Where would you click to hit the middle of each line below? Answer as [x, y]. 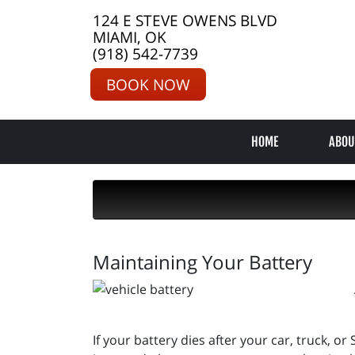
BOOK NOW [148, 84]
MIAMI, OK [130, 37]
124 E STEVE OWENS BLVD [185, 20]
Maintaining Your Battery [202, 262]
